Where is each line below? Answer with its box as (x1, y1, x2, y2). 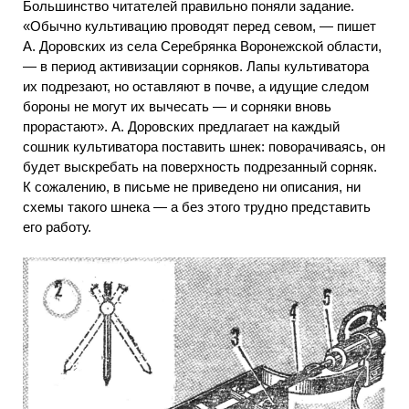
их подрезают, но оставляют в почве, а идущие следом (23, 78, 369, 94)
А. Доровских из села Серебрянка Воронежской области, (23, 37, 382, 54)
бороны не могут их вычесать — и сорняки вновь (23, 98, 331, 114)
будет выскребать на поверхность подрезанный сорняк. (23, 158, 377, 174)
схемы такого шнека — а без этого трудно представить (23, 198, 371, 215)
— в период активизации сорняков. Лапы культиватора (23, 58, 369, 74)
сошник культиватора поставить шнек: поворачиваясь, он (23, 138, 385, 154)
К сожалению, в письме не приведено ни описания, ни (23, 178, 361, 194)
